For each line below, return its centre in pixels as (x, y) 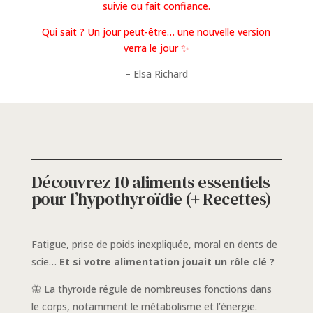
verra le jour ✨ (156, 48)
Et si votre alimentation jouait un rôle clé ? (167, 261)
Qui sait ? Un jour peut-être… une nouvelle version (156, 31)
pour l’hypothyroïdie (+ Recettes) (151, 198)
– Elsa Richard (156, 73)
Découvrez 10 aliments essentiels (151, 182)
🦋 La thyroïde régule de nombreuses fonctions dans (151, 289)
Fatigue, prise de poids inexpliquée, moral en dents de (154, 244)
